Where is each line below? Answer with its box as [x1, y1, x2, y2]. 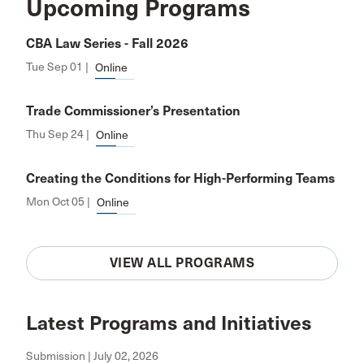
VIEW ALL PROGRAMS [109, 255, 255, 271]
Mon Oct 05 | [26, 195, 90, 209]
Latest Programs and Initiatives [26, 311, 312, 336]
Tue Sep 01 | [26, 60, 89, 74]
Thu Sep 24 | [26, 128, 89, 141]
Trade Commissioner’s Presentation [26, 103, 240, 119]
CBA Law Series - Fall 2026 [26, 36, 188, 51]
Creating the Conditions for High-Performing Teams [26, 171, 335, 186]
